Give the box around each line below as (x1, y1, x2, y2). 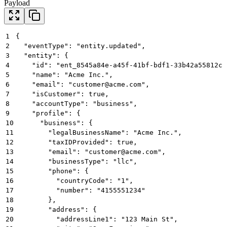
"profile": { (16, 109, 81, 117)
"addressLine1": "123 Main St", (16, 215, 178, 223)
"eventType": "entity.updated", (16, 42, 145, 50)
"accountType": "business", (16, 99, 137, 107)
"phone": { (16, 167, 89, 175)
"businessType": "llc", (16, 157, 137, 165)
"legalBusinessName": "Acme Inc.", (16, 128, 182, 136)
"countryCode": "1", (16, 176, 133, 184)
